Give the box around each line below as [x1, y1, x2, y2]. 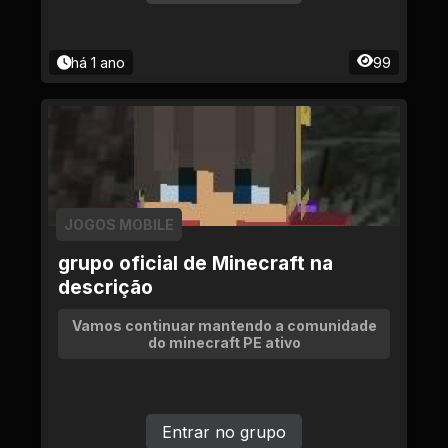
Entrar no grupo [162, 422, 286, 442]
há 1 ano [71, 54, 125, 71]
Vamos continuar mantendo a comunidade [71, 317, 377, 334]
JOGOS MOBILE [64, 216, 174, 233]
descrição [58, 275, 153, 299]
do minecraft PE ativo [147, 334, 301, 351]
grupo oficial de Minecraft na [58, 251, 333, 275]
